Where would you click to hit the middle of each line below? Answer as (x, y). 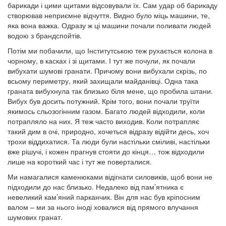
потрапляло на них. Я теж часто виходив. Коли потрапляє (103, 121)
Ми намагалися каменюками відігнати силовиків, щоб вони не (110, 177)
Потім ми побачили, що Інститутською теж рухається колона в (110, 50)
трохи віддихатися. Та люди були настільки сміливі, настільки (109, 141)
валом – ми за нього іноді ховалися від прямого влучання (103, 207)
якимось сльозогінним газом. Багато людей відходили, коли (106, 111)
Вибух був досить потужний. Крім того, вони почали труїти (103, 101)
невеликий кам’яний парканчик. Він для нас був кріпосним (104, 197)
